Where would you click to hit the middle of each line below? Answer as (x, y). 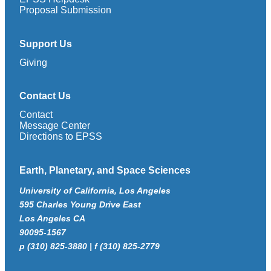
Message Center (55, 126)
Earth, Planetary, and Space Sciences (105, 170)
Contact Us (45, 96)
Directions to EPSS (61, 137)
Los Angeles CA (52, 218)
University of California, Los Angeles (95, 190)
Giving (33, 62)
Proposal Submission (65, 10)
